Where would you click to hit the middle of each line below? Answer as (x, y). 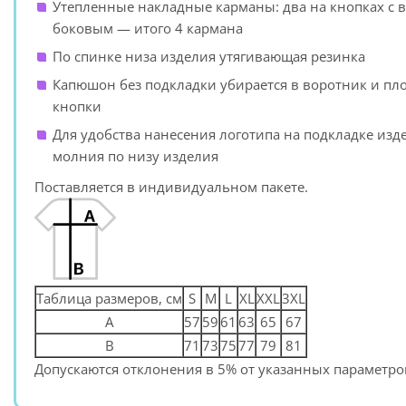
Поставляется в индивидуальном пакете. (171, 187)
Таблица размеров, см (109, 298)
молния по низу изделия (135, 156)
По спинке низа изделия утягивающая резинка (209, 56)
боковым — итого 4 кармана (148, 28)
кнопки (77, 106)
